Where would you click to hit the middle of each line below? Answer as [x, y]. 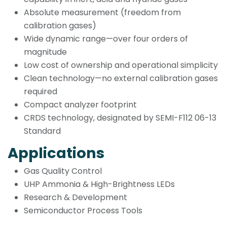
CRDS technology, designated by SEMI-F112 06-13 [120, 118]
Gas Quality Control [63, 171]
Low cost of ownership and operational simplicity [121, 65]
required [41, 91]
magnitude [45, 52]
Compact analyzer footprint [80, 104]
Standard [42, 131]
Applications [56, 153]
